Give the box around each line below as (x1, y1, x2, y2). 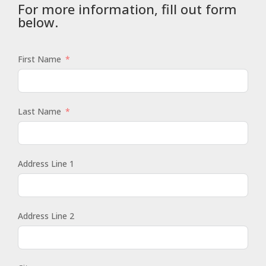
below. (18, 12, 58, 31)
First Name (18, 53, 61, 65)
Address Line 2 (18, 210, 74, 221)
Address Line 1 (18, 157, 74, 169)
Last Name (18, 105, 61, 117)
